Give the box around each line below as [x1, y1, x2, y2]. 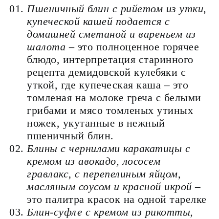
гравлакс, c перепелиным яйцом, [27, 167, 181, 180]
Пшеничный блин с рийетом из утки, [27, 2, 207, 15]
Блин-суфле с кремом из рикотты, [27, 205, 194, 218]
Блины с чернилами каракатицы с [27, 142, 190, 154]
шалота [27, 40, 66, 53]
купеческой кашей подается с [27, 15, 170, 27]
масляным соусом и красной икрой [27, 180, 192, 193]
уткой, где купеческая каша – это [27, 78, 188, 91]
